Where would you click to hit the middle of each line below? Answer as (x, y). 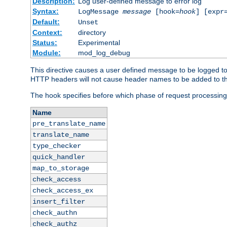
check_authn (54, 213)
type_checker (56, 146)
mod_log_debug (104, 53)
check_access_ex (63, 191)
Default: (46, 22)
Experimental (99, 43)
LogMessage (100, 12)
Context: (47, 33)
